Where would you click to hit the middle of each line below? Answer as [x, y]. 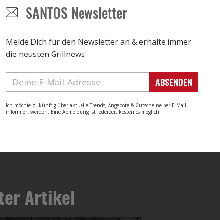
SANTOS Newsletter [76, 12]
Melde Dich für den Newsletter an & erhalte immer [98, 41]
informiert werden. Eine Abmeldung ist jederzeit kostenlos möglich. [83, 112]
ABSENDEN [174, 82]
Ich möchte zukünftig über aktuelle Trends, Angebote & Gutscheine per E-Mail [96, 105]
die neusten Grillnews [45, 54]
